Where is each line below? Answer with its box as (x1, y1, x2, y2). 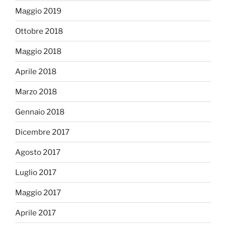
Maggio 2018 (15, 46, 62, 56)
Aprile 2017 (15, 208, 56, 217)
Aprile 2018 (15, 67, 56, 76)
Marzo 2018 (15, 87, 57, 96)
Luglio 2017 (15, 167, 56, 177)
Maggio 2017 (15, 188, 61, 197)
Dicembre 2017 (15, 127, 70, 137)
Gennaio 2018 (15, 107, 65, 117)
